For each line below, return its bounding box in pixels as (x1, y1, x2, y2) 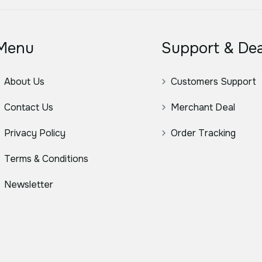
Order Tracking (171, 127, 236, 140)
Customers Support (171, 75, 256, 88)
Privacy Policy (4, 127, 65, 140)
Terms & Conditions (4, 153, 88, 166)
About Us (4, 75, 44, 88)
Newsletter (4, 178, 53, 191)
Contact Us (4, 101, 53, 114)
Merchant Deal (171, 101, 235, 114)
